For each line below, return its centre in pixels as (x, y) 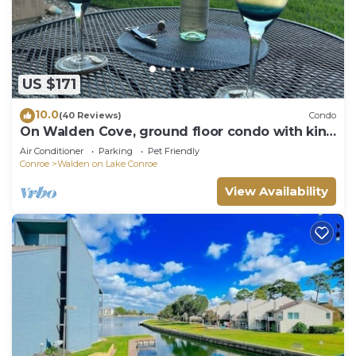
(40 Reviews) (90, 116)
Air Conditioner (52, 151)
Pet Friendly (174, 151)
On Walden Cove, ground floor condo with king (178, 131)
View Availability (277, 191)
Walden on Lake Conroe (107, 163)
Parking (116, 151)
